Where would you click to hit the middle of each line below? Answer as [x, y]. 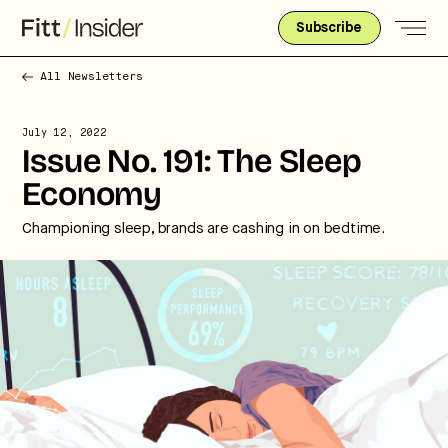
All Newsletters [91, 76]
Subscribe [329, 28]
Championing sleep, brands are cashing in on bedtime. [204, 228]
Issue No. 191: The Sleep [192, 163]
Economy [92, 196]
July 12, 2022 [64, 133]
